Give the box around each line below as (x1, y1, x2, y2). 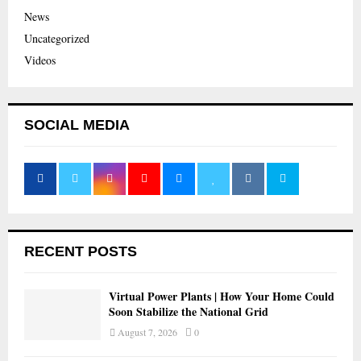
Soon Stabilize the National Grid (109, 302, 268, 320)
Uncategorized (24, 30, 89, 46)
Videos (24, 52, 56, 68)
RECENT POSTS (24, 243, 137, 259)
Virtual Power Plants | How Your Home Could (109, 287, 334, 305)
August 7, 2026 (118, 325, 177, 338)
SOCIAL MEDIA (24, 116, 130, 133)
